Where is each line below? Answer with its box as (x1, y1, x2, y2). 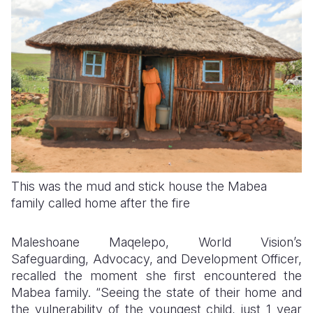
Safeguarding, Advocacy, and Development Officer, (11, 251, 302, 266)
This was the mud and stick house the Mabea (11, 178, 267, 194)
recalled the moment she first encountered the (11, 268, 302, 283)
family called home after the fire (11, 195, 190, 210)
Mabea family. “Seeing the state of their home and (11, 284, 302, 300)
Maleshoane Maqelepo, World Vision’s (11, 234, 302, 249)
